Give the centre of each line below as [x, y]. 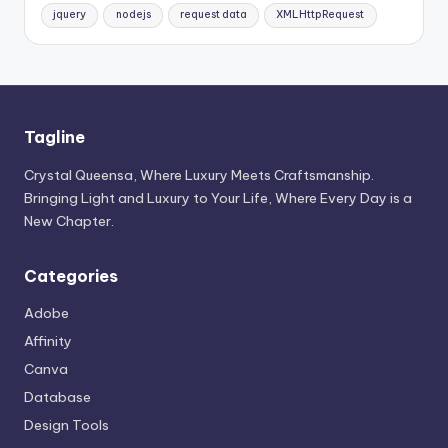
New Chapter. [69, 221]
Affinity [48, 341]
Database [57, 397]
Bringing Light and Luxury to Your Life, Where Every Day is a [218, 198]
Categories [71, 276]
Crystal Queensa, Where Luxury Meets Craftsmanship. [199, 175]
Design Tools [66, 425]
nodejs [133, 15]
